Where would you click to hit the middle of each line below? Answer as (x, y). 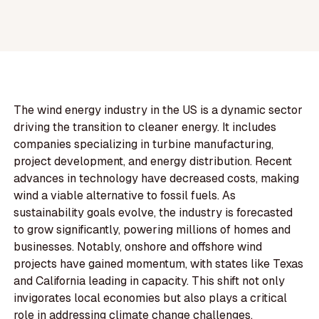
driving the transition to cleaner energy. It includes (145, 127)
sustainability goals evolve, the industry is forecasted (153, 213)
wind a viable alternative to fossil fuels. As (125, 196)
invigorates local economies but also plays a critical (151, 298)
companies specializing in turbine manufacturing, (144, 145)
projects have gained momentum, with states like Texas (159, 264)
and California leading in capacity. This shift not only (150, 281)
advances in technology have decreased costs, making (157, 179)
